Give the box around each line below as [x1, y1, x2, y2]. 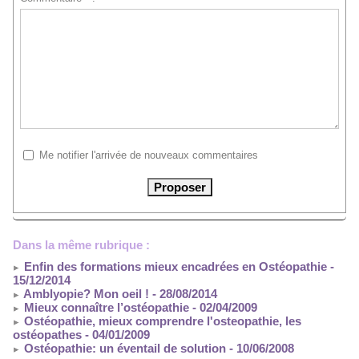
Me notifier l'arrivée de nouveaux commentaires [38, 148, 258, 161]
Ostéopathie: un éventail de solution [21, 341, 226, 356]
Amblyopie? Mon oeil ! [21, 287, 149, 301]
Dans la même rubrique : [13, 238, 150, 252]
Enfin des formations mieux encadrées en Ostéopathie [21, 260, 327, 274]
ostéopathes [13, 328, 82, 342]
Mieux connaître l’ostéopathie [21, 301, 189, 315]
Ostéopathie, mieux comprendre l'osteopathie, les [21, 314, 301, 329]
